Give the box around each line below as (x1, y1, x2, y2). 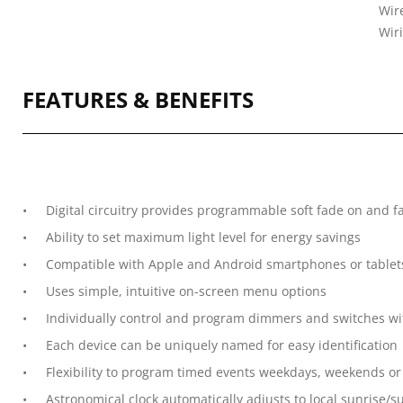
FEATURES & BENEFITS (22, 85, 254, 114)
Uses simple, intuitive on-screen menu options (46, 282, 327, 300)
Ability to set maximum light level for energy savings (46, 228, 361, 246)
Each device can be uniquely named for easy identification (46, 336, 398, 354)
